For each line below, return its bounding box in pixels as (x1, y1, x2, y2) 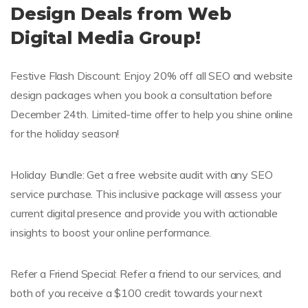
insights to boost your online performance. (10, 225, 212, 239)
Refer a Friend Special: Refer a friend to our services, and (10, 266, 281, 280)
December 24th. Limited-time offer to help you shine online (10, 107, 293, 121)
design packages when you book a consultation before (10, 87, 272, 102)
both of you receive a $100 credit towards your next (10, 285, 263, 300)
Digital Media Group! (10, 27, 201, 49)
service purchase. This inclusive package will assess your (10, 186, 281, 201)
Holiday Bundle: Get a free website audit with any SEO (10, 167, 273, 181)
